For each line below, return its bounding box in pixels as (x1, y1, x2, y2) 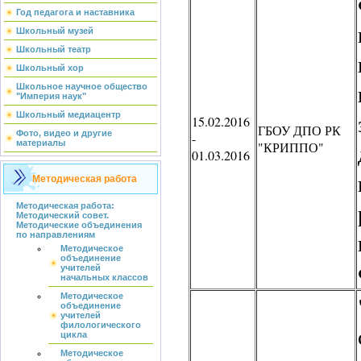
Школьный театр (16, 44, 91, 54)
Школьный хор (16, 63, 84, 73)
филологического (60, 320, 141, 330)
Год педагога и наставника (16, 7, 135, 17)
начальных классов (60, 272, 148, 282)
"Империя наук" (16, 91, 86, 101)
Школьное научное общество (16, 81, 147, 91)
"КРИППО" (258, 139, 324, 156)
